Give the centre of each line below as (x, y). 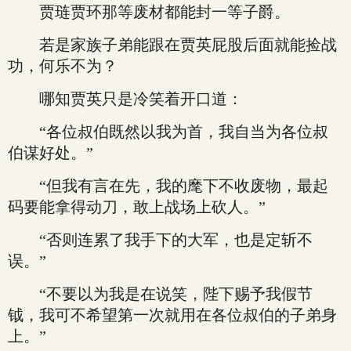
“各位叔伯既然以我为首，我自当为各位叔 (168, 132)
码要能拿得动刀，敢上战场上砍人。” (137, 207)
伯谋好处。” (51, 153)
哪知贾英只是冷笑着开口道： (125, 99)
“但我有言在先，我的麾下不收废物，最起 (168, 186)
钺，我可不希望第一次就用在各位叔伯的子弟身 (172, 315)
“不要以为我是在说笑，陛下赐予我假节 (160, 294)
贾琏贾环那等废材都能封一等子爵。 (149, 12)
